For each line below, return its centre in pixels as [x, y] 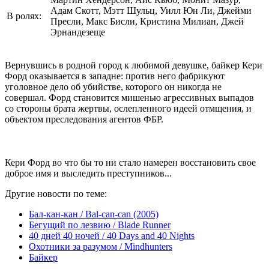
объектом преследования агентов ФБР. [84, 119]
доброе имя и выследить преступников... [91, 173]
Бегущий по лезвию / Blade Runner [100, 225]
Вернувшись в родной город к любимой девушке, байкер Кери [134, 65]
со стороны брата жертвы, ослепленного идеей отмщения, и [128, 108]
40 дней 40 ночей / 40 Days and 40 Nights [112, 235]
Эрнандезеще [78, 32]
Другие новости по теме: [56, 193]
